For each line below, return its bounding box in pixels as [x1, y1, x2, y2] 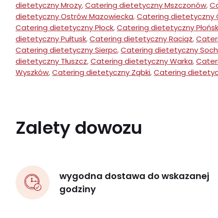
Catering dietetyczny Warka [91, 56, 193, 67]
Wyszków [16, 67, 49, 78]
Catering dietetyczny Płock [16, 22, 113, 33]
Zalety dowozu [16, 115, 142, 141]
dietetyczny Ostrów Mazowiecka [16, 11, 133, 22]
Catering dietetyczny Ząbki [52, 67, 150, 78]
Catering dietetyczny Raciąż [90, 34, 193, 44]
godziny [59, 183, 96, 196]
